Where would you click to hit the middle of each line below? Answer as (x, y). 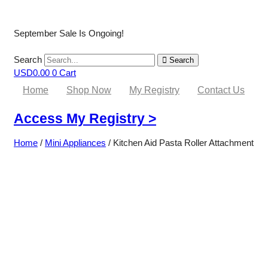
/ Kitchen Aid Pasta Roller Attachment (180, 143)
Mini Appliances (75, 143)
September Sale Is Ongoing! (69, 33)
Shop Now (89, 90)
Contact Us (221, 90)
